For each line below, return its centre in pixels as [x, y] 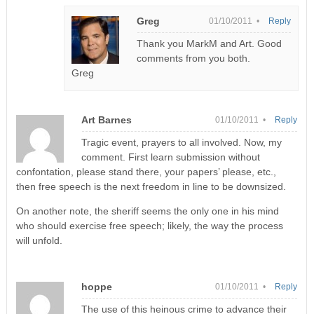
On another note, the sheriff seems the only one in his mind [147, 211]
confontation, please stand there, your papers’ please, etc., [146, 171]
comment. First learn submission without [170, 157]
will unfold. [39, 240]
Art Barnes [106, 120]
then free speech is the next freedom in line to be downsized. [151, 186]
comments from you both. [194, 58]
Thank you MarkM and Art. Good [210, 43]
